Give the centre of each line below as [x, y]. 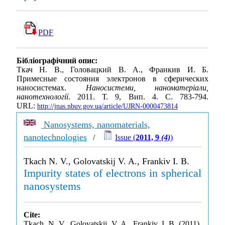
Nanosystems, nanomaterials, [96, 125]
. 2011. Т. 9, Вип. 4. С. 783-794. [138, 97]
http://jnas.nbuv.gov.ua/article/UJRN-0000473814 [107, 106]
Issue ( [126, 137]
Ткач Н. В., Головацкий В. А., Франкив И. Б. [113, 70]
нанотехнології [42, 97]
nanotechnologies [55, 137]
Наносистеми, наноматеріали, [147, 88]
